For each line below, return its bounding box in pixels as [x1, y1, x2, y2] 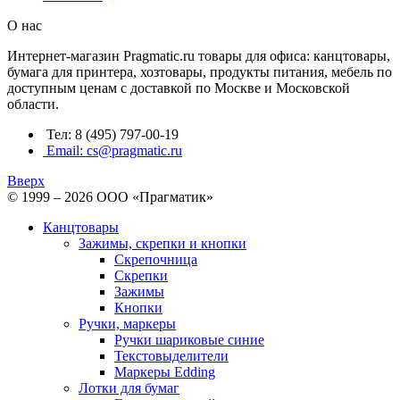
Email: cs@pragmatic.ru [46, 143, 182, 159]
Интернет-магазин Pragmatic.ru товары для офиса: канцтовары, [7, 48, 390, 64]
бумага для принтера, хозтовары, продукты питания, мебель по [7, 64, 392, 80]
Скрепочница [114, 252, 197, 268]
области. [7, 96, 59, 112]
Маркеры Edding [114, 364, 215, 380]
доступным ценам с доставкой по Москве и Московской [7, 80, 350, 96]
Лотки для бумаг [79, 380, 179, 396]
